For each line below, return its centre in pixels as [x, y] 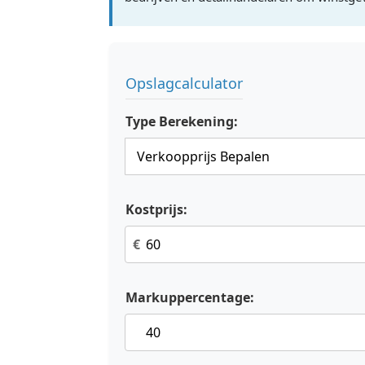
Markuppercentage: [190, 297]
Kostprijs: [156, 209]
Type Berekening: [182, 121]
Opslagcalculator [184, 83]
